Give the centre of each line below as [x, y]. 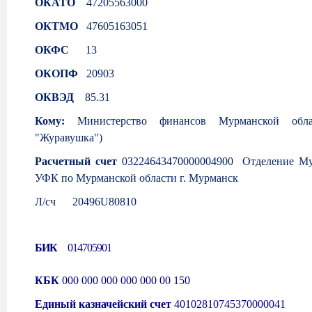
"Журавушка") [69, 138]
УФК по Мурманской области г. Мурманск [136, 178]
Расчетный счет [76, 162]
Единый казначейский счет [104, 304]
